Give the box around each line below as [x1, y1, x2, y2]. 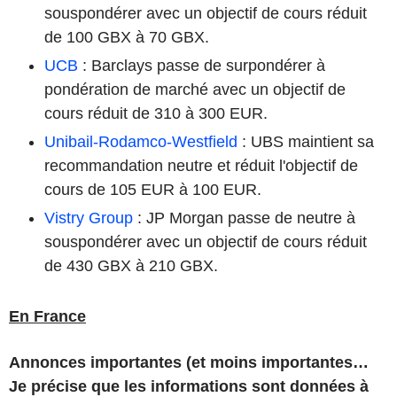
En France [9, 307, 86, 325]
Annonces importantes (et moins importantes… [9, 353, 369, 371]
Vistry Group [44, 208, 133, 227]
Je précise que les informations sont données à [9, 377, 369, 395]
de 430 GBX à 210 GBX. [44, 256, 218, 275]
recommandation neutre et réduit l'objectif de [44, 156, 358, 175]
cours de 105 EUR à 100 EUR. [44, 180, 261, 198]
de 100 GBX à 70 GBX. [44, 27, 209, 46]
